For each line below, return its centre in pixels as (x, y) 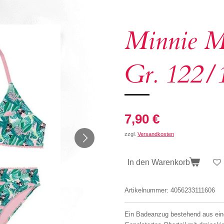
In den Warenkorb (159, 162)
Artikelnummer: (146, 190)
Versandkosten (156, 134)
